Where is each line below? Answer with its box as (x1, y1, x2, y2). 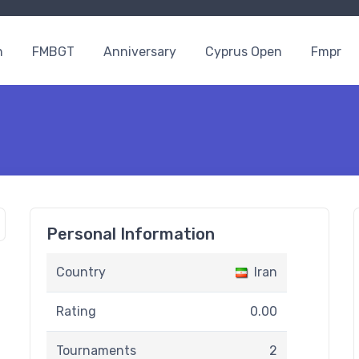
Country (56, 264, 106, 280)
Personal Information (46, 224, 215, 244)
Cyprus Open (205, 44, 282, 59)
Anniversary (103, 44, 176, 59)
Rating (56, 304, 96, 319)
